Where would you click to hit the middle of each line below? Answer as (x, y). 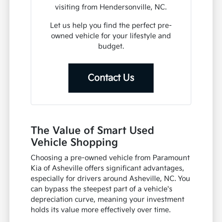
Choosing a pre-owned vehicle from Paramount (111, 158)
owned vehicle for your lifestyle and (111, 36)
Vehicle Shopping (75, 143)
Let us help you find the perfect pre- (111, 26)
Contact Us (111, 78)
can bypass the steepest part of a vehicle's (102, 189)
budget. (111, 47)
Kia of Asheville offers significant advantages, (108, 168)
